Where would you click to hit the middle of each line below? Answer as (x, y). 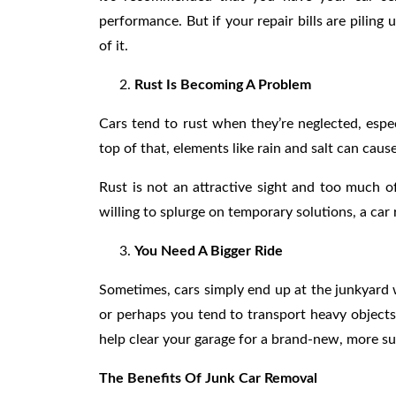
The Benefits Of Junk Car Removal (208, 378)
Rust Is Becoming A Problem (223, 84)
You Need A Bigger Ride (209, 251)
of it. (114, 46)
